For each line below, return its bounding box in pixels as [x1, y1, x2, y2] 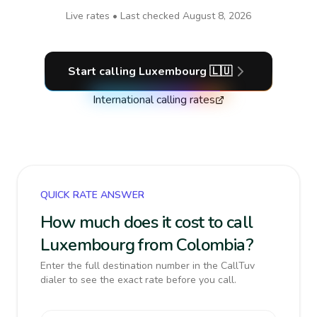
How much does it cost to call [40, 211, 253, 234]
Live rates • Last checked [66, 9, 183, 23]
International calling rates [93, 92, 215, 108]
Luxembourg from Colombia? [40, 234, 253, 256]
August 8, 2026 [183, 9, 251, 23]
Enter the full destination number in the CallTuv [40, 259, 255, 272]
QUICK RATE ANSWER [40, 188, 144, 202]
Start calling [68, 64, 139, 79]
